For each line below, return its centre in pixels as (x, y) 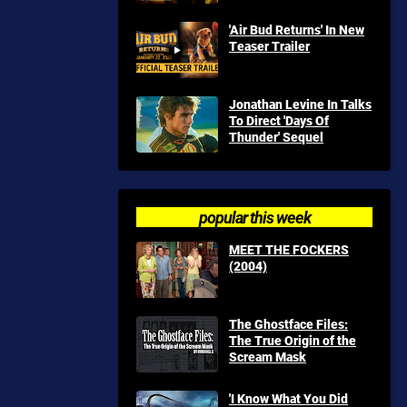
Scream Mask (268, 357)
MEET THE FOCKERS (289, 249)
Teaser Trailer (269, 46)
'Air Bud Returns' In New (297, 30)
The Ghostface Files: (288, 324)
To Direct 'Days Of (279, 120)
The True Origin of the (293, 340)
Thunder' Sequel (276, 137)
